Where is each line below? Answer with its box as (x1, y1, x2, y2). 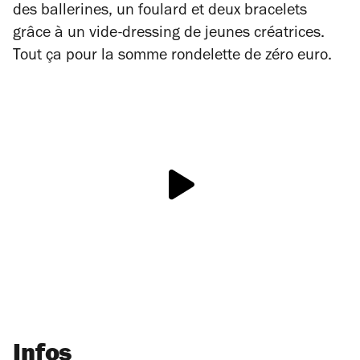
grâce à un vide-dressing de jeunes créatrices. (13, 27, 325, 43)
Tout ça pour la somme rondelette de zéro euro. (13, 49, 332, 66)
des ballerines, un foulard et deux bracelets (13, 4, 307, 21)
